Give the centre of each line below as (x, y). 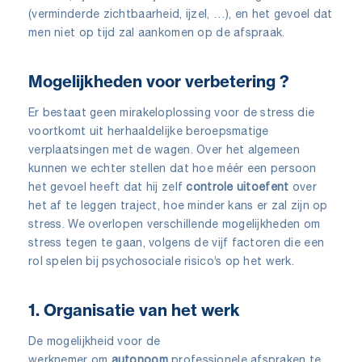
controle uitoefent (238, 186)
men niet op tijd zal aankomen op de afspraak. (157, 32)
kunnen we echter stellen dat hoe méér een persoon (173, 168)
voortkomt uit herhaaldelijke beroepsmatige (149, 130)
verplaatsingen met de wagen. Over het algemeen (164, 149)
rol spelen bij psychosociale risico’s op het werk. (161, 261)
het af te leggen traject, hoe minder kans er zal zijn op (178, 205)
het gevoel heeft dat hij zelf (107, 186)
